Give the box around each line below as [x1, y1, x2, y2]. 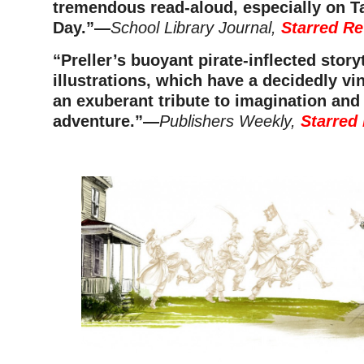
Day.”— [53, 18, 110, 37]
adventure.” [53, 111, 143, 130]
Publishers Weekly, [159, 111, 301, 130]
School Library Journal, [110, 18, 281, 37]
